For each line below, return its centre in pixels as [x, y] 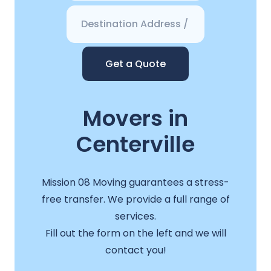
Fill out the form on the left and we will [135, 233]
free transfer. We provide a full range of [135, 199]
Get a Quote [135, 64]
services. [135, 216]
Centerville [135, 145]
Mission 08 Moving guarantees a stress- [135, 182]
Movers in [135, 119]
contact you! [135, 250]
